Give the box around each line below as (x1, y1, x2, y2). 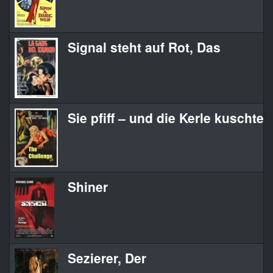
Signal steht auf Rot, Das (68, 38, 221, 57)
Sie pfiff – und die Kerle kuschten (68, 108, 272, 127)
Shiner (68, 177, 108, 196)
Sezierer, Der (68, 249, 146, 268)
